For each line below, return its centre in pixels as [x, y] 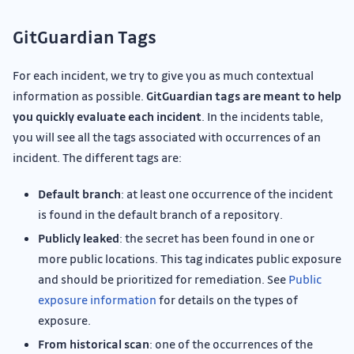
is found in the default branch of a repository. [160, 215]
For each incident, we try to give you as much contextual [163, 75]
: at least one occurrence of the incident [227, 194]
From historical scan [94, 344]
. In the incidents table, [262, 117]
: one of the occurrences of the [231, 344]
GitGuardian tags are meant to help [244, 96]
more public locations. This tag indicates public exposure [190, 259]
